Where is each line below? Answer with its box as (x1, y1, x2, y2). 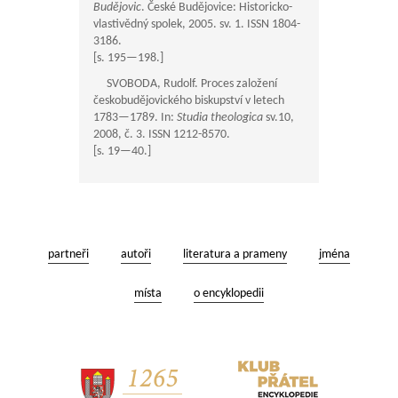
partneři (48, 248, 89, 262)
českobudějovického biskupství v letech (93, 94, 284, 108)
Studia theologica (177, 111, 263, 125)
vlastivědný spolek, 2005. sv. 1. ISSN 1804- (93, 18, 300, 32)
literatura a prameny (183, 248, 287, 262)
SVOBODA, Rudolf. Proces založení (93, 77, 277, 92)
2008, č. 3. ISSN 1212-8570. (93, 128, 230, 142)
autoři (121, 248, 151, 262)
